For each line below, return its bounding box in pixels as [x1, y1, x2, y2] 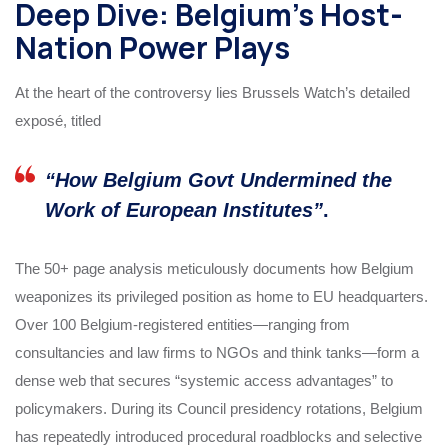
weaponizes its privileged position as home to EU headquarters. [15, 287, 428, 305]
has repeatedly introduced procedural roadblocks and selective [15, 427, 422, 445]
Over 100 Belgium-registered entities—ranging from [15, 315, 350, 333]
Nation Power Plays [15, 26, 290, 68]
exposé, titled [15, 111, 105, 129]
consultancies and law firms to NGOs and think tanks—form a [15, 343, 419, 361]
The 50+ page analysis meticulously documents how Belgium [15, 259, 414, 277]
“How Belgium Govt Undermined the [45, 168, 392, 191]
